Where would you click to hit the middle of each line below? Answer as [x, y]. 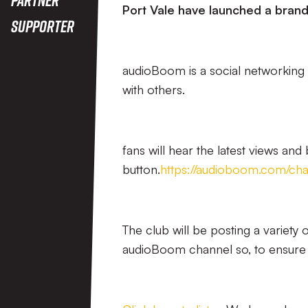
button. [141, 169]
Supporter [43, 26]
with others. [154, 89]
